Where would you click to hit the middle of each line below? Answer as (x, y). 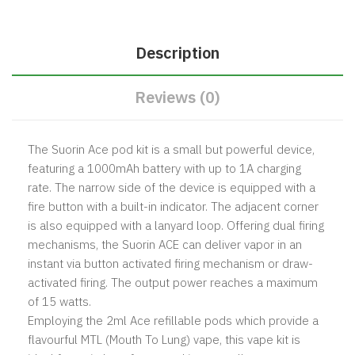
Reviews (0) (177, 97)
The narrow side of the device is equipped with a (185, 187)
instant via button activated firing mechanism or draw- (170, 263)
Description (177, 53)
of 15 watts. (59, 302)
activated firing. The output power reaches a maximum (173, 282)
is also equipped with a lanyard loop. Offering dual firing (176, 225)
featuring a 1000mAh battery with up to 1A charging (164, 168)
